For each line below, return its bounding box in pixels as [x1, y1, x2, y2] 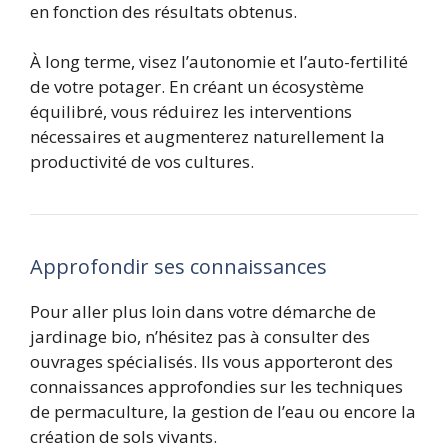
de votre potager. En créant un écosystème [30, 75, 364, 99]
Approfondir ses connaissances [30, 253, 327, 281]
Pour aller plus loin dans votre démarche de [30, 300, 376, 324]
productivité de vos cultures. [30, 150, 254, 174]
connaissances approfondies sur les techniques [30, 375, 403, 399]
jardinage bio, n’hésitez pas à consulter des [30, 325, 370, 349]
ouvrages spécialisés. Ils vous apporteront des [30, 350, 393, 374]
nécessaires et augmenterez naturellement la [30, 125, 385, 149]
